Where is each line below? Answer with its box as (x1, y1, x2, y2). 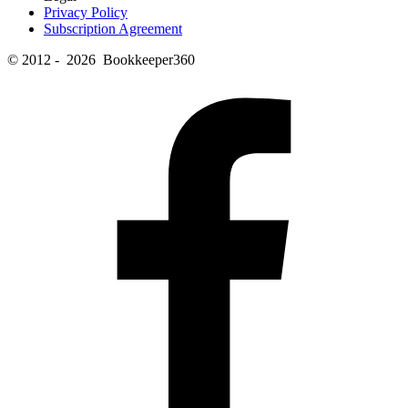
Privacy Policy (44, 4, 127, 20)
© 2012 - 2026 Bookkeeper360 (7, 51, 195, 67)
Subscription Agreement (44, 20, 182, 36)
